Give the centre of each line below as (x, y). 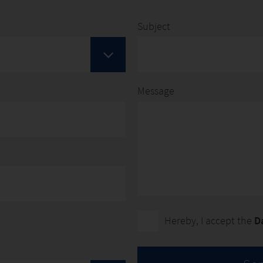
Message (156, 91)
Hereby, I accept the (209, 220)
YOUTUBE (39, 22)
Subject (154, 26)
